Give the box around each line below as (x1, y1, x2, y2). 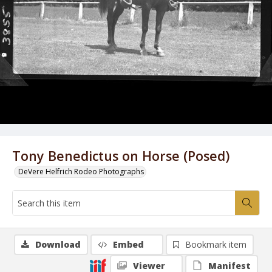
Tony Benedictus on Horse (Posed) (12, 147, 229, 165)
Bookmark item (185, 239, 246, 250)
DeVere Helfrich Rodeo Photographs (18, 166, 144, 177)
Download (35, 239, 81, 250)
